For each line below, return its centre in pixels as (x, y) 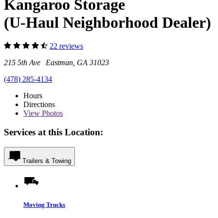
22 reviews (66, 46)
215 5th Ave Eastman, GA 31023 (56, 63)
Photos (51, 113)
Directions (39, 105)
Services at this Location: (54, 132)
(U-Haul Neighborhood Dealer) (108, 22)
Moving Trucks (44, 204)
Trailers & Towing (47, 161)
